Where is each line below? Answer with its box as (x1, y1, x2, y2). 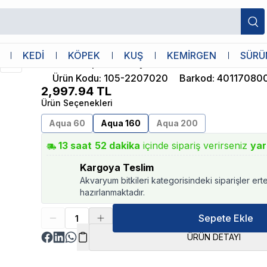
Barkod (179, 72, 213, 84)
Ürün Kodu (52, 72, 100, 84)
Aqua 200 (156, 118, 198, 128)
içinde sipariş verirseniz (143, 139, 248, 151)
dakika (107, 139, 141, 151)
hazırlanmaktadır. (80, 187, 145, 197)
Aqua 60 (49, 118, 86, 128)
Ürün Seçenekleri (41, 98, 113, 108)
